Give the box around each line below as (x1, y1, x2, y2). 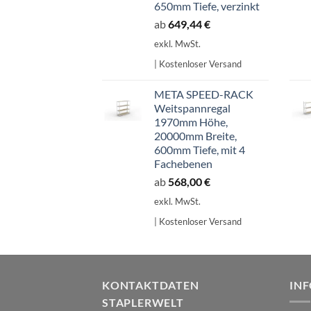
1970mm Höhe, (154, 115, 228, 129)
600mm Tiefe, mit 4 (154, 143, 245, 157)
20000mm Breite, (154, 129, 237, 143)
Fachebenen (154, 157, 212, 171)
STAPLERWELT (102, 295, 184, 309)
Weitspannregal (154, 101, 230, 115)
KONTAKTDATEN (102, 278, 199, 292)
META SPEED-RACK (154, 87, 253, 101)
